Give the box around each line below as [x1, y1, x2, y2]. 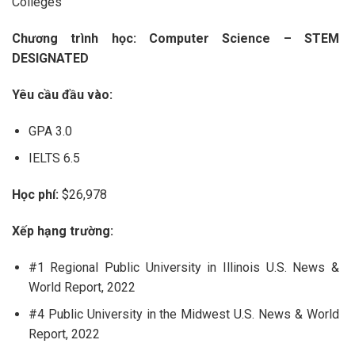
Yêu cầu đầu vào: [12, 86, 113, 102]
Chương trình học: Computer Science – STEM [12, 30, 339, 46]
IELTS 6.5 [28, 151, 80, 166]
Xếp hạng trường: [12, 223, 113, 239]
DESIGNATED [12, 50, 92, 66]
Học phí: [12, 186, 59, 202]
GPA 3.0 [28, 123, 75, 139]
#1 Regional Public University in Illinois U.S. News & [28, 259, 339, 275]
